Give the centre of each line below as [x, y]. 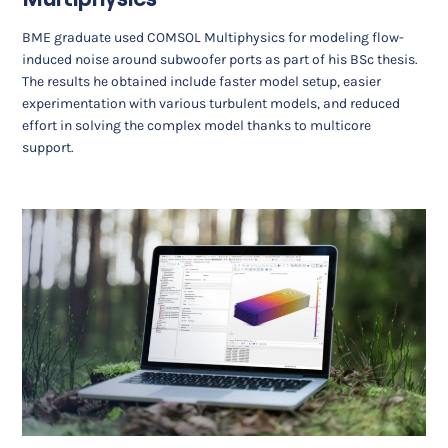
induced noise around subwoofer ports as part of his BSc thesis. [220, 60]
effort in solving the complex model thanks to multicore [197, 126]
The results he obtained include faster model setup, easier [202, 82]
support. [48, 148]
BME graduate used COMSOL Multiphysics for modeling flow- [213, 38]
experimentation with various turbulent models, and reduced [211, 104]
